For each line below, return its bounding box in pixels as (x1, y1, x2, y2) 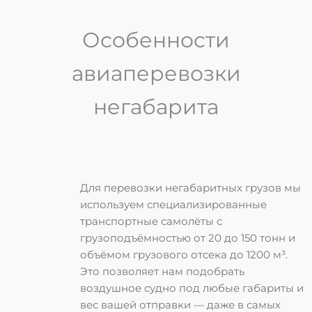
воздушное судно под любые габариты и (80, 281, 304, 295)
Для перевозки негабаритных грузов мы (80, 181, 301, 195)
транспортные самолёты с (80, 214, 222, 228)
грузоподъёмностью (80, 231, 194, 245)
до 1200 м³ (230, 248, 286, 262)
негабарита (93, 94, 219, 120)
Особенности (82, 27, 230, 54)
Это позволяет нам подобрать (80, 265, 244, 279)
